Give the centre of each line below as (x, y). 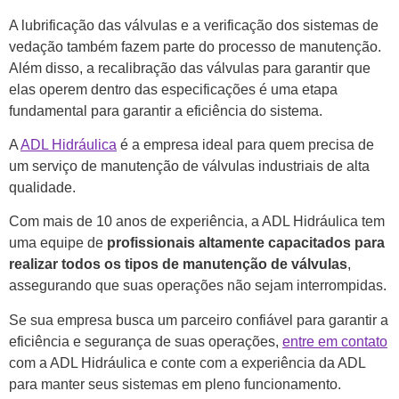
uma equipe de (58, 243)
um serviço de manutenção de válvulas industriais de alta (189, 166)
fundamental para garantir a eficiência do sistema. (166, 110)
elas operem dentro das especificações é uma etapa (173, 89)
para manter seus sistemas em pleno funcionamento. (175, 384)
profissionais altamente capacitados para (246, 243)
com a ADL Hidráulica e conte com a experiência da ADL (187, 362)
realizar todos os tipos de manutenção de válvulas (178, 265)
